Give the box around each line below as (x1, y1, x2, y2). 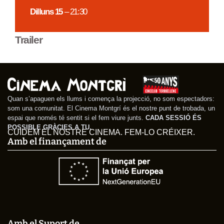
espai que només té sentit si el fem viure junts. (7, 113, 145, 121)
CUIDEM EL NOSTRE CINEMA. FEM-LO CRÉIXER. (7, 128, 195, 137)
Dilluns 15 (30, 6, 62, 16)
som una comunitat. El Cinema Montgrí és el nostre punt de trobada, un (7, 104, 215, 112)
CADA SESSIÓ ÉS (145, 113, 201, 121)
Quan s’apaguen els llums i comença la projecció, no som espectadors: (7, 94, 214, 102)
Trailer (15, 34, 42, 46)
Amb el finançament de (7, 136, 106, 147)
